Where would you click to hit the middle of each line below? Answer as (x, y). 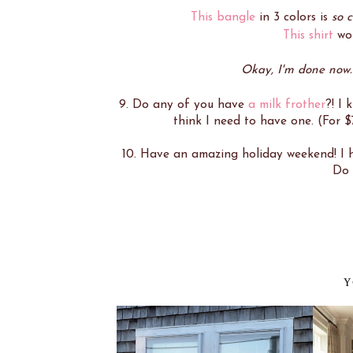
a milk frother (286, 104)
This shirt (308, 35)
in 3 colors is (294, 17)
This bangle (223, 17)
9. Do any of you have (183, 104)
